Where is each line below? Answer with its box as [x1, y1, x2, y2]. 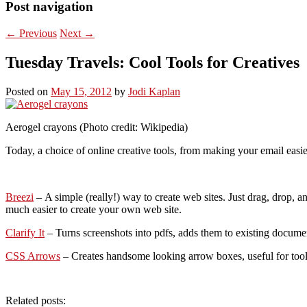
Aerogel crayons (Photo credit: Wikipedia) [5, 121, 188, 133]
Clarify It [5, 226, 45, 238]
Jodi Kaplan [128, 85, 180, 97]
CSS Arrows [5, 249, 60, 262]
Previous [16, 27, 57, 39]
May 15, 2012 [51, 85, 112, 97]
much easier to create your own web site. [5, 203, 182, 215]
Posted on [5, 85, 51, 97]
